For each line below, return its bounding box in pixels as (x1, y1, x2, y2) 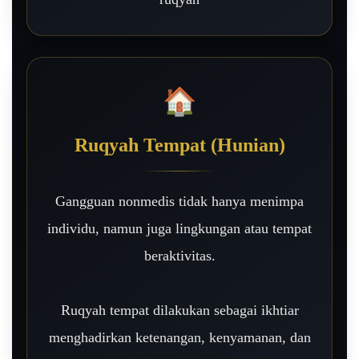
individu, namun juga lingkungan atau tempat (47, 220, 312, 236)
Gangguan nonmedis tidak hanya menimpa (55, 192, 304, 209)
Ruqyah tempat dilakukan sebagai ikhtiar (60, 301, 299, 318)
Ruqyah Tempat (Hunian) (74, 134, 285, 155)
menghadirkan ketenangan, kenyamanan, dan (48, 329, 311, 345)
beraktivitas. (143, 247, 216, 264)
